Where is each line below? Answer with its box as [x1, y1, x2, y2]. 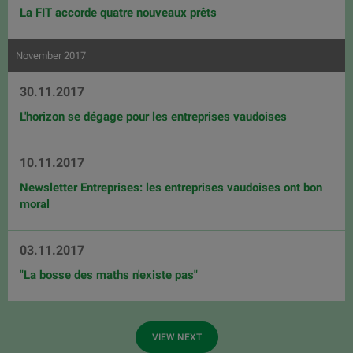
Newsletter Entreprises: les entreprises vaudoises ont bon [20, 180, 322, 195]
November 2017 [16, 50, 86, 61]
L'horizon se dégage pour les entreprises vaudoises [20, 110, 287, 124]
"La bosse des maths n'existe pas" [20, 268, 198, 282]
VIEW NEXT [151, 332, 202, 343]
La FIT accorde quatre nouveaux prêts [20, 6, 217, 20]
